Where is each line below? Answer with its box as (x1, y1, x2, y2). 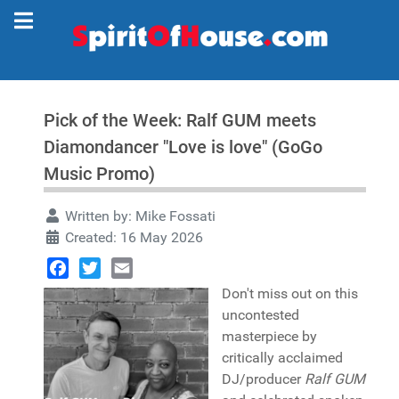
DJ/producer (222, 370, 305, 387)
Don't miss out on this (222, 285, 358, 302)
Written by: (61, 208, 135, 224)
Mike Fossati (135, 208, 216, 224)
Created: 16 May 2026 (65, 229, 203, 246)
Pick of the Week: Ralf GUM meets (44, 110, 316, 131)
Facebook (47, 281, 109, 297)
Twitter (79, 281, 123, 297)
